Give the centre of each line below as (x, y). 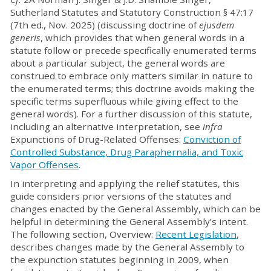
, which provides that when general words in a (142, 38)
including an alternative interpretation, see (106, 126)
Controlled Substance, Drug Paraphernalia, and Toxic (127, 152)
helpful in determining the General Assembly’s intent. (129, 221)
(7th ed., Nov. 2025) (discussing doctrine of (105, 25)
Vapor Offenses (44, 165)
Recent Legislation (196, 234)
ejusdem (217, 25)
